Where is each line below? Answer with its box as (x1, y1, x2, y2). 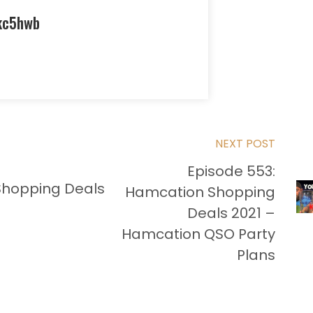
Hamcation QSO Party (122, 224, 276, 244)
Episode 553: (187, 161, 276, 181)
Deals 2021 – (187, 203, 276, 223)
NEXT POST (215, 135, 276, 152)
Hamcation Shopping (125, 182, 276, 202)
